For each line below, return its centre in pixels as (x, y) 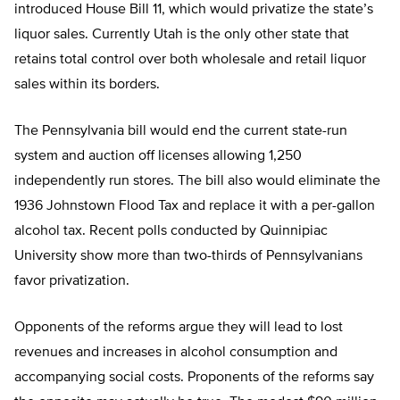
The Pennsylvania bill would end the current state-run (181, 132)
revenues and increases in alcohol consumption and (176, 353)
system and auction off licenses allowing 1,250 (158, 157)
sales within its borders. (87, 85)
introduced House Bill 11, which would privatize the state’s (194, 10)
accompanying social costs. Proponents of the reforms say (194, 378)
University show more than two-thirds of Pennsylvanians (188, 257)
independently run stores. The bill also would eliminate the (197, 182)
